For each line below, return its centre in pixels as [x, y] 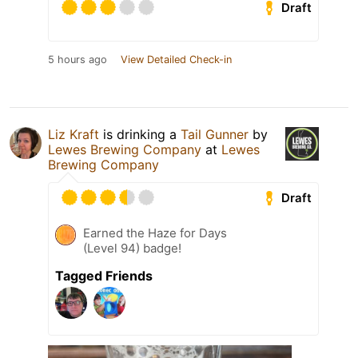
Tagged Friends [104, 276]
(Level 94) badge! [132, 249]
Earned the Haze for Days [155, 233]
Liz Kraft [74, 135]
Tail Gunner [215, 135]
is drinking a [140, 135]
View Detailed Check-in [176, 60]
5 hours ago [78, 60]
